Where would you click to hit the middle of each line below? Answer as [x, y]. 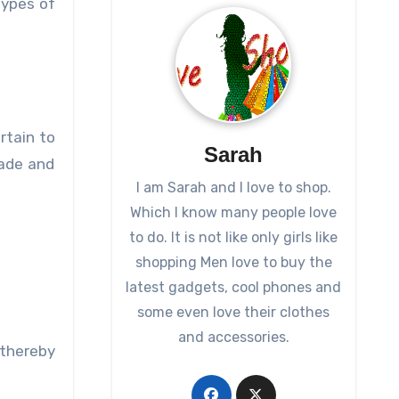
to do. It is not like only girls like [234, 238]
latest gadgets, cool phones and [234, 288]
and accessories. [233, 338]
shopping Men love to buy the [233, 263]
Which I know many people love [234, 213]
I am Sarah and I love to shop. [233, 188]
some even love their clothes [234, 313]
